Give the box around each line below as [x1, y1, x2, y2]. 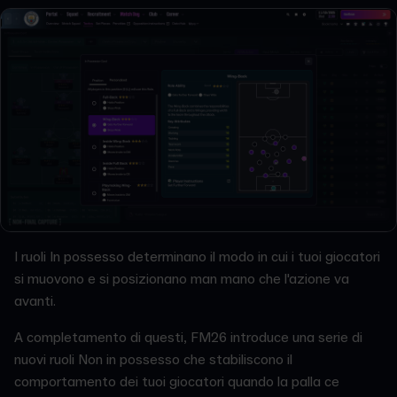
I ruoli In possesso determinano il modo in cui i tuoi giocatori [14, 248, 380, 267]
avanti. [14, 292, 56, 311]
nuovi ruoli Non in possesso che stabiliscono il [14, 351, 292, 370]
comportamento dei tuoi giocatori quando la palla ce [14, 373, 339, 392]
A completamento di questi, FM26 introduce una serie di [14, 329, 362, 347]
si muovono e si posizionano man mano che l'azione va [14, 270, 349, 289]
